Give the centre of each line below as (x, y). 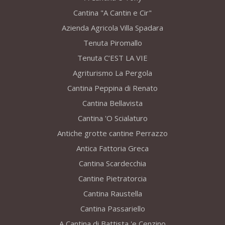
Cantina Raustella (113, 194)
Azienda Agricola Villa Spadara (113, 28)
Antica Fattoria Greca (113, 148)
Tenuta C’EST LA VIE (113, 58)
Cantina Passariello (113, 209)
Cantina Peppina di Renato (113, 88)
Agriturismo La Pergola (113, 73)
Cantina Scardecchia (113, 163)
